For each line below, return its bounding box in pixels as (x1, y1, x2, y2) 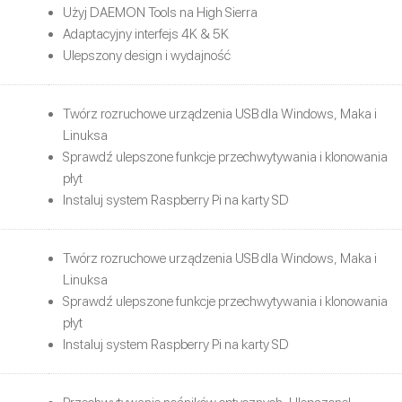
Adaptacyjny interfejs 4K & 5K (63, 25, 229, 42)
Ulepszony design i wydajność (63, 47, 231, 64)
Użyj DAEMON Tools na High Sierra (63, 4, 258, 21)
